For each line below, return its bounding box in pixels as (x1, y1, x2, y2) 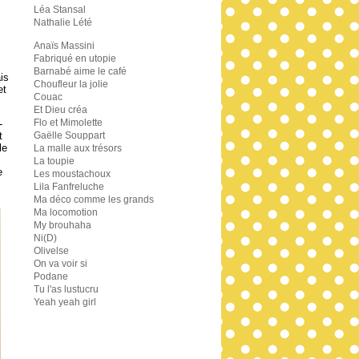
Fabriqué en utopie (34, 53, 116, 64)
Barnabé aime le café (34, 66, 127, 77)
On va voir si (34, 258, 87, 269)
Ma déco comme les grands (34, 194, 154, 205)
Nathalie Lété (34, 17, 92, 28)
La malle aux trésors (34, 143, 122, 154)
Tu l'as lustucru (34, 284, 99, 295)
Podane (34, 271, 68, 282)
